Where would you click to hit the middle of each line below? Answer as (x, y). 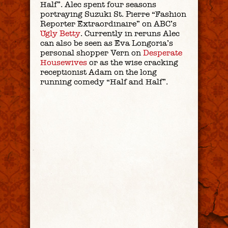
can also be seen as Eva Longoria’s (107, 43)
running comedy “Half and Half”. (104, 81)
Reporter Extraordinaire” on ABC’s (108, 23)
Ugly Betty (60, 33)
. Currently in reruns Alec (130, 33)
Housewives (64, 62)
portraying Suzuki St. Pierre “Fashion (113, 14)
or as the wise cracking (133, 62)
